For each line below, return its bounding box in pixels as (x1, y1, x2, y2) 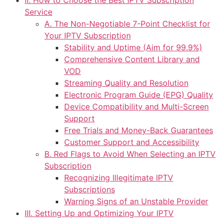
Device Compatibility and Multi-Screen (64, 102, 209, 112)
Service (25, 7, 52, 17)
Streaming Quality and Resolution (64, 78, 188, 88)
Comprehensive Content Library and (64, 54, 200, 65)
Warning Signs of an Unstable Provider (64, 196, 208, 207)
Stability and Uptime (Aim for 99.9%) (64, 42, 202, 53)
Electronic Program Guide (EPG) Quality (64, 90, 213, 100)
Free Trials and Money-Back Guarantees (64, 125, 213, 136)
